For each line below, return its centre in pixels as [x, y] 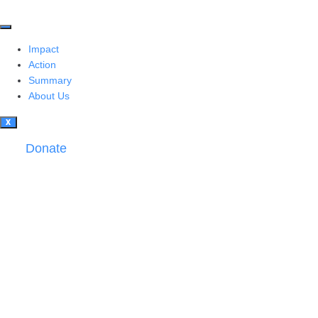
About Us [49, 96]
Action [42, 65]
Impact [44, 49]
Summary [50, 80]
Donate [46, 148]
